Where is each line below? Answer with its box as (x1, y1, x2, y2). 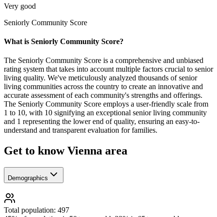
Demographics (8, 174, 48, 182)
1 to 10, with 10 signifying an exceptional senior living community (4, 108, 207, 117)
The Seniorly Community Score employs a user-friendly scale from (4, 100, 208, 108)
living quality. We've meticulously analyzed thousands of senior (4, 74, 197, 82)
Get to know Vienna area (4, 144, 127, 157)
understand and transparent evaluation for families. (4, 126, 157, 135)
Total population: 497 (4, 205, 69, 214)
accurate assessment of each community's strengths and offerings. (4, 91, 202, 100)
